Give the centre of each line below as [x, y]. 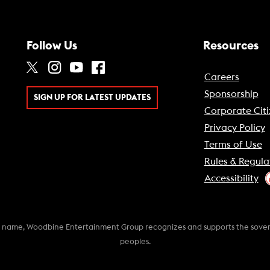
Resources [231, 46]
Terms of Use [233, 145]
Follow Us [52, 46]
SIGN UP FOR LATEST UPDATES [92, 98]
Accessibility [231, 178]
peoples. [135, 242]
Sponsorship [231, 94]
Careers [221, 77]
